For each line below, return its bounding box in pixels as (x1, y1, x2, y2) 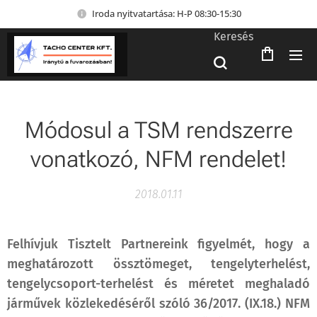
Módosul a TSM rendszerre (24, 117, 293, 144)
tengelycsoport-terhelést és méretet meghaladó (7, 276, 310, 292)
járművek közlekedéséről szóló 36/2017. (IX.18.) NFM (7, 296, 310, 311)
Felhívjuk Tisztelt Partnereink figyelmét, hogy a (7, 236, 310, 252)
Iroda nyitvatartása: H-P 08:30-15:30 (91, 6, 241, 20)
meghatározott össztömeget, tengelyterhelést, (7, 256, 310, 272)
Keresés (214, 29, 253, 43)
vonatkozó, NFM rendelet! (30, 146, 287, 173)
